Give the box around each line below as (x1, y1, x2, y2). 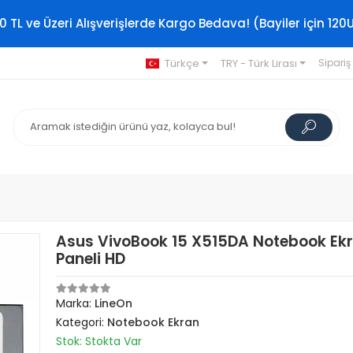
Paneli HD (56, 248, 126, 269)
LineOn (95, 295, 133, 311)
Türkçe (164, 55, 199, 71)
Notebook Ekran (107, 314, 200, 330)
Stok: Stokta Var (56, 333, 143, 349)
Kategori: (56, 314, 108, 330)
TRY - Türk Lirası (220, 55, 297, 71)
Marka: (56, 295, 95, 311)
